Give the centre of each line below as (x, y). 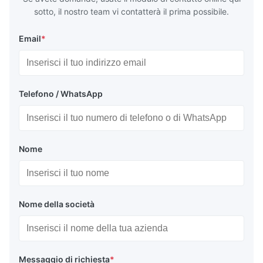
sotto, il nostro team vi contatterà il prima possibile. (131, 12)
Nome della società (57, 204)
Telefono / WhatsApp (61, 94)
